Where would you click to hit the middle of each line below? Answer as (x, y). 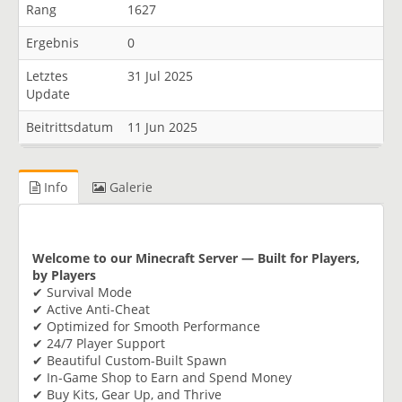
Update (48, 94)
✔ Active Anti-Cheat (91, 309)
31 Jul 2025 (160, 76)
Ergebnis (52, 43)
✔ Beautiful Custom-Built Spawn (130, 360)
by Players (64, 275)
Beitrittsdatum (70, 127)
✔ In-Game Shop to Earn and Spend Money (162, 377)
